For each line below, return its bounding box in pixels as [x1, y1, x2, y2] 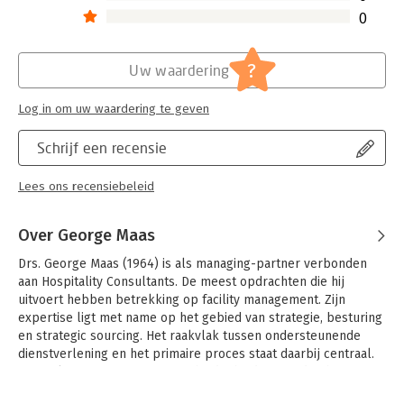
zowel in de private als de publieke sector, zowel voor [18, 381, 334, 398]
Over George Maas [18, 225, 155, 245]
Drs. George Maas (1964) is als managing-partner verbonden [18, 255, 367, 271]
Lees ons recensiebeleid [18, 179, 154, 194]
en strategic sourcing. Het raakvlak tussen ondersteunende [18, 327, 361, 344]
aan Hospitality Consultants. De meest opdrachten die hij [18, 273, 344, 289]
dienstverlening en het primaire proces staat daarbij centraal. [18, 345, 374, 362]
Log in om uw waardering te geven [18, 101, 209, 116]
